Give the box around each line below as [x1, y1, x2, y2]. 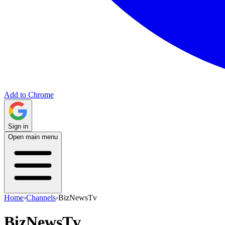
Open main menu [8, 133, 58, 141]
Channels [26, 193, 56, 202]
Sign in [8, 123, 28, 130]
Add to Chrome [4, 90, 54, 99]
